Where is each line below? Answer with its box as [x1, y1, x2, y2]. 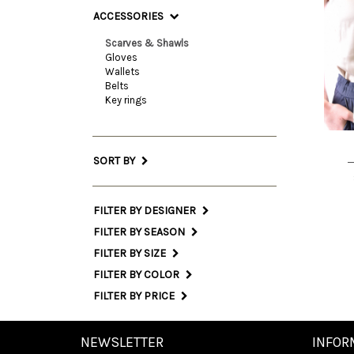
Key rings [105, 94, 147, 106]
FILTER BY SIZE [93, 247, 168, 260]
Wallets [105, 66, 140, 77]
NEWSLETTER [81, 333, 164, 351]
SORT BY [93, 154, 135, 168]
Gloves [105, 51, 137, 63]
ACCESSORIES [93, 9, 166, 23]
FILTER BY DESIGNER [93, 204, 198, 217]
